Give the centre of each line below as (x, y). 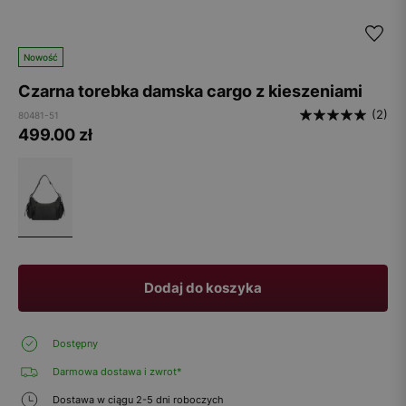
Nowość (41, 57)
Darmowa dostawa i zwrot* (116, 371)
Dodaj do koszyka (203, 287)
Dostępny (74, 343)
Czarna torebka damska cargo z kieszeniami (190, 91)
